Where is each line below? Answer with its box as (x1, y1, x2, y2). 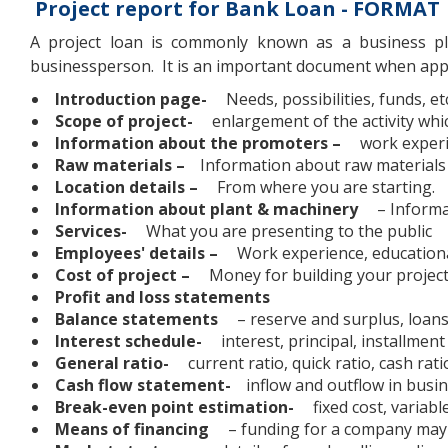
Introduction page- (55, 88, 211, 111)
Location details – (55, 176, 198, 199)
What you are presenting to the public (142, 220, 432, 243)
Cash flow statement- (55, 374, 231, 397)
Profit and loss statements (55, 286, 270, 309)
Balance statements (55, 308, 218, 331)
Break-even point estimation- (55, 396, 298, 419)
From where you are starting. (213, 176, 435, 199)
